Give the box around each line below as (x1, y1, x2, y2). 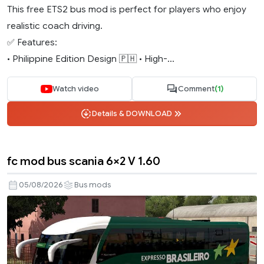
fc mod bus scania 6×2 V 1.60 (7, 154, 160, 169)
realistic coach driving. (7, 20, 103, 32)
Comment (177, 84, 214, 94)
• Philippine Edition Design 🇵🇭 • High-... (7, 53, 174, 65)
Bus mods (74, 180, 111, 190)
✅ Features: (7, 37, 57, 48)
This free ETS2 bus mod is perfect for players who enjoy (7, 4, 246, 15)
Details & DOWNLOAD (92, 108, 172, 118)
